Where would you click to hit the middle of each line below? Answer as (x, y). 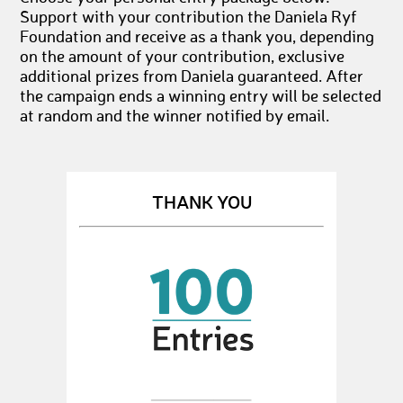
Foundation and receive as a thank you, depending (197, 38)
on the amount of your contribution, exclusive (183, 58)
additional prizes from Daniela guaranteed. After (192, 77)
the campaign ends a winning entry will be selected (201, 97)
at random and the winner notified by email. (175, 117)
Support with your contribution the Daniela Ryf (188, 18)
